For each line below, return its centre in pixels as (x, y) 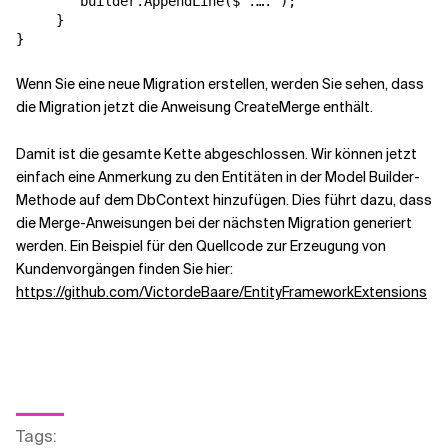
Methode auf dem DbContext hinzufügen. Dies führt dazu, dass (224, 200)
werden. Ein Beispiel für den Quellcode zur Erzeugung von (201, 246)
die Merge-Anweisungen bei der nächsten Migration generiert (214, 223)
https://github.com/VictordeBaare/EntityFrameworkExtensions (221, 292)
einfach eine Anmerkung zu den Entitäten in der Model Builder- (218, 177)
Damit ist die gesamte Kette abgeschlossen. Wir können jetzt (216, 154)
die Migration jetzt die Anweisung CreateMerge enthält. (194, 107)
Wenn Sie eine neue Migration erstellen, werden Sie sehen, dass (220, 84)
